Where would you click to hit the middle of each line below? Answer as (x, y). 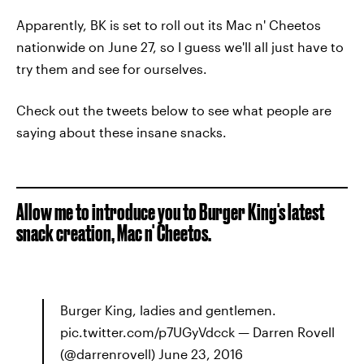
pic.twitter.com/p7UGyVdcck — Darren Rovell (197, 332)
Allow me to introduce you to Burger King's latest (170, 212)
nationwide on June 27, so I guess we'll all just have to (180, 47)
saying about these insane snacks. (121, 132)
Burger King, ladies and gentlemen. (168, 310)
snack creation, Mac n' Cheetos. (114, 233)
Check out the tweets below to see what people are (174, 110)
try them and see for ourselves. (112, 69)
